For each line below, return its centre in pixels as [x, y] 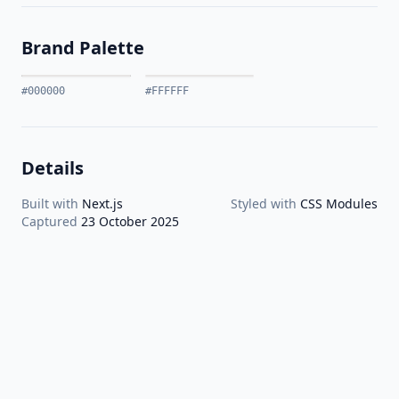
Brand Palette [83, 48]
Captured [51, 221]
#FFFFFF [167, 91]
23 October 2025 [130, 221]
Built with [52, 204]
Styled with [265, 204]
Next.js [102, 204]
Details [53, 168]
